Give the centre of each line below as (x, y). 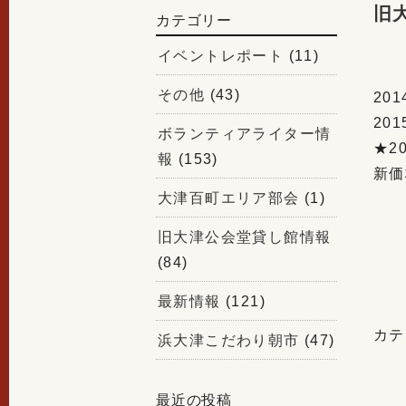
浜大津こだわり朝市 (229, 341)
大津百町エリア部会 (229, 198)
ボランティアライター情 (245, 134)
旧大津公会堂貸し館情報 (245, 237)
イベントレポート (221, 56)
